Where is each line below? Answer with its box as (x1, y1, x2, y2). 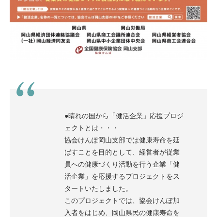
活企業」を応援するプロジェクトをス (64, 173, 180, 180)
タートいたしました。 (64, 185, 132, 192)
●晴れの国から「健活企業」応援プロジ (64, 112, 184, 120)
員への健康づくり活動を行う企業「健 (64, 161, 180, 168)
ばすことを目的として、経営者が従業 (64, 149, 180, 156)
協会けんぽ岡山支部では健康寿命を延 (64, 137, 180, 144)
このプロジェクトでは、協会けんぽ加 (64, 197, 180, 204)
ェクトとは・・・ (64, 124, 119, 132)
